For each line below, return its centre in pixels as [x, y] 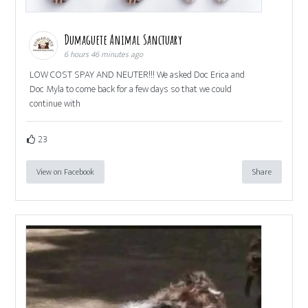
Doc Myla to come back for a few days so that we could [131, 89]
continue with [55, 104]
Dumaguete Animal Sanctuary [125, 40]
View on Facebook [66, 172]
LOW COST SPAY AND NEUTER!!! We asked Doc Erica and [137, 75]
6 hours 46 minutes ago [104, 55]
